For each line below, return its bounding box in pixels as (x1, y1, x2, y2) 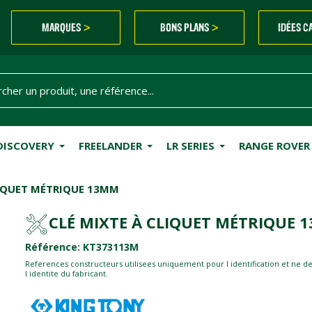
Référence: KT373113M (24, 240, 139, 254)
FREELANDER (78, 138, 142, 153)
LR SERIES (166, 138, 214, 153)
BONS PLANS (160, 20, 212, 34)
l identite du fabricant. (24, 268, 108, 279)
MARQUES (41, 20, 83, 34)
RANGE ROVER (238, 138, 310, 153)
